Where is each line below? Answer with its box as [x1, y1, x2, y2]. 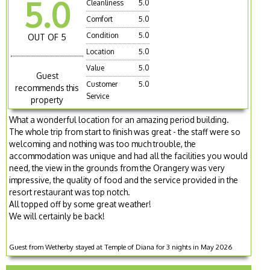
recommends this [15, 83, 80, 93]
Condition [86, 31, 119, 40]
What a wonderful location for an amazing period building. [9, 115, 230, 125]
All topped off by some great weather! [9, 199, 152, 210]
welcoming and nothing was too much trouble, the [9, 139, 196, 149]
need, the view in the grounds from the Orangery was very [9, 163, 225, 174]
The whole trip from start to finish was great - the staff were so [9, 127, 241, 137]
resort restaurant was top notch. [9, 187, 131, 198]
